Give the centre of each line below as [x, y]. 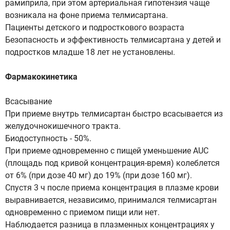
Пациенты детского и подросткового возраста [95, 27]
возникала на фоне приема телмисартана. [87, 15]
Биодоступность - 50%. [48, 138]
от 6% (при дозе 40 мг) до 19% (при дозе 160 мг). [99, 175]
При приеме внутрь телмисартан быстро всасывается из [114, 114]
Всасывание [28, 101]
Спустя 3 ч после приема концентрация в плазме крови [112, 188]
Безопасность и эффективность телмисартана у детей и [113, 40]
